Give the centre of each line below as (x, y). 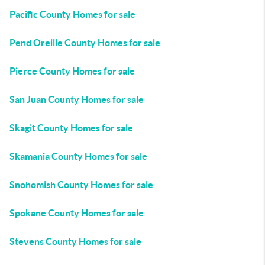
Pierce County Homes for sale (72, 71)
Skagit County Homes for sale (71, 128)
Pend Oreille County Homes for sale (85, 43)
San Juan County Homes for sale (77, 99)
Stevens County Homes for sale (75, 241)
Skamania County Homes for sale (78, 156)
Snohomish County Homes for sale (81, 185)
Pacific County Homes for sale (72, 14)
